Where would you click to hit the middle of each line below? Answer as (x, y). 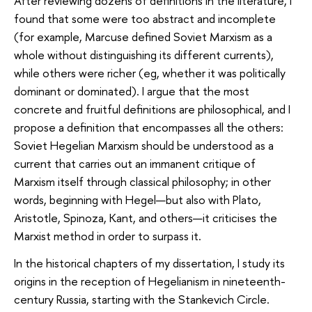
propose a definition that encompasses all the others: (149, 127)
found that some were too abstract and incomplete (145, 18)
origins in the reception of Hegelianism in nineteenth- (150, 281)
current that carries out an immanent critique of (135, 163)
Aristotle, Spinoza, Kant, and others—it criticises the (146, 217)
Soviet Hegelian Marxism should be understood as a (144, 145)
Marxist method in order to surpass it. (108, 235)
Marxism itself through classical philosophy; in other (142, 181)
